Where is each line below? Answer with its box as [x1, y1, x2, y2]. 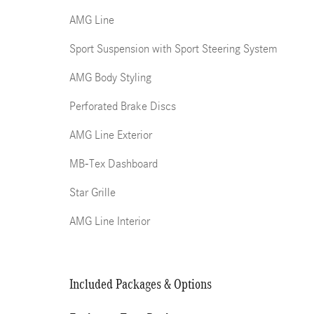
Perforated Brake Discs [69, 100, 176, 113]
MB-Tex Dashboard [69, 157, 158, 170]
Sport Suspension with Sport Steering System [69, 42, 278, 55]
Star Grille [69, 186, 116, 199]
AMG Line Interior [69, 214, 150, 228]
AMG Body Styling [69, 71, 151, 84]
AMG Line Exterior [69, 128, 152, 142]
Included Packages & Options [69, 276, 212, 292]
